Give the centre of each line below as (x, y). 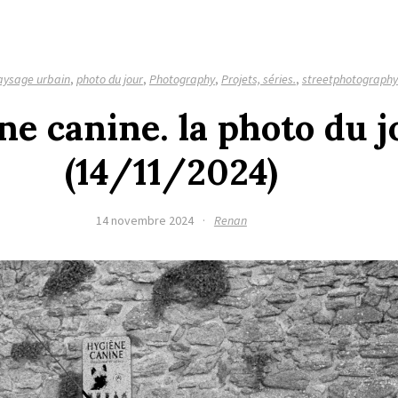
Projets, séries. (258, 79)
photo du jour (109, 79)
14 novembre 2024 (144, 220)
